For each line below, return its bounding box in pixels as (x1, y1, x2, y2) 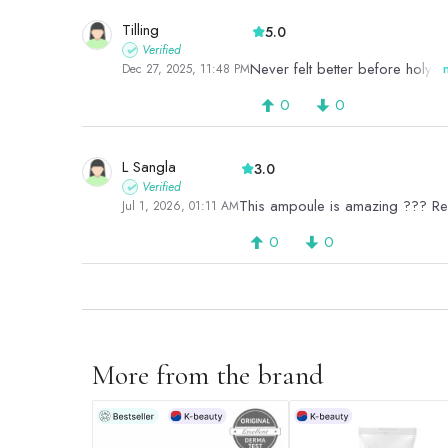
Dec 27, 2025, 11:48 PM (122, 60, 250, 79)
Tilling (122, 19, 159, 42)
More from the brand (92, 358, 324, 393)
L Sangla (122, 156, 176, 179)
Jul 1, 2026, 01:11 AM (122, 197, 239, 216)
